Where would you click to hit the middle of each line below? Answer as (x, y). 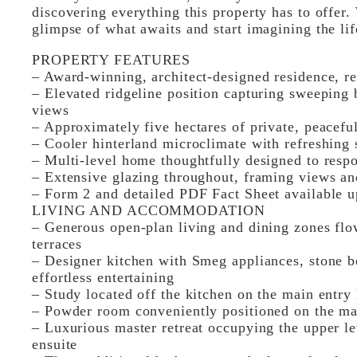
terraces (57, 244)
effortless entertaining (103, 277)
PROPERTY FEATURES (112, 60)
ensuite (55, 344)
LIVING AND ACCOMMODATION (149, 210)
